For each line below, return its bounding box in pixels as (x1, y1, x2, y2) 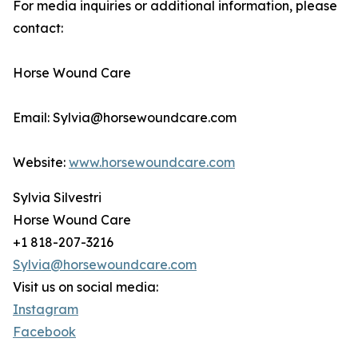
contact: (13, 20, 63, 37)
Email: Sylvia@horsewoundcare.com (13, 109, 237, 126)
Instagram (13, 301, 78, 318)
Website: (13, 154, 69, 171)
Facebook (13, 324, 76, 340)
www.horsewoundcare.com (69, 154, 235, 171)
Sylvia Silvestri (13, 189, 101, 206)
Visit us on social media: (13, 279, 158, 296)
